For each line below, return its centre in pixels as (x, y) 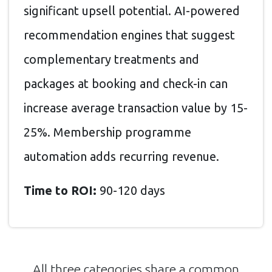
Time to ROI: (60, 191)
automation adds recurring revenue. (121, 157)
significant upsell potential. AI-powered (132, 11)
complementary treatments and (111, 59)
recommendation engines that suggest (129, 35)
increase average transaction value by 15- (136, 108)
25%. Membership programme (107, 132)
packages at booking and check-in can (126, 84)
